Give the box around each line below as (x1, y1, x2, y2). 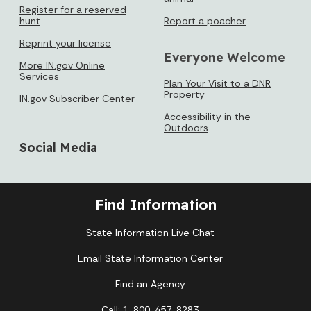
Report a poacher (164, 14, 246, 27)
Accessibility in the (164, 110, 251, 123)
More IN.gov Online (19, 58, 105, 72)
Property (164, 87, 205, 101)
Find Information (94, 195, 217, 214)
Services (19, 69, 59, 83)
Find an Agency (115, 278, 185, 291)
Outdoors (164, 121, 208, 134)
